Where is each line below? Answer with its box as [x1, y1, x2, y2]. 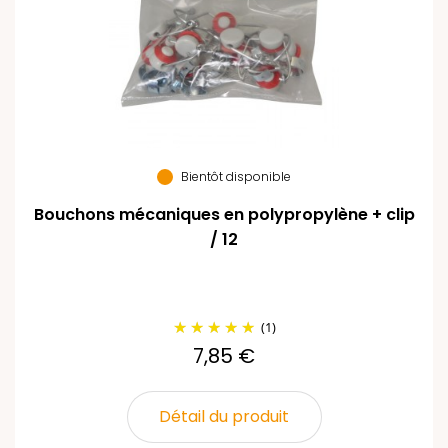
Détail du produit [159, 405, 289, 428]
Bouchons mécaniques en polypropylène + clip [33, 203, 415, 226]
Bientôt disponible [181, 168, 291, 185]
